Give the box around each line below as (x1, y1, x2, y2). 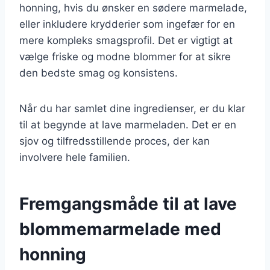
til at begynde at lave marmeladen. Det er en (19, 118, 236, 131)
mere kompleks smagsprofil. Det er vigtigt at (19, 34, 233, 46)
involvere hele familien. (19, 151, 130, 163)
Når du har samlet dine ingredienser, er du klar (19, 102, 245, 115)
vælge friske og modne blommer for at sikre (19, 50, 231, 63)
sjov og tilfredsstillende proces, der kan (19, 134, 210, 147)
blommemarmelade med (19, 218, 221, 239)
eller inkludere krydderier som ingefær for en (19, 17, 235, 30)
